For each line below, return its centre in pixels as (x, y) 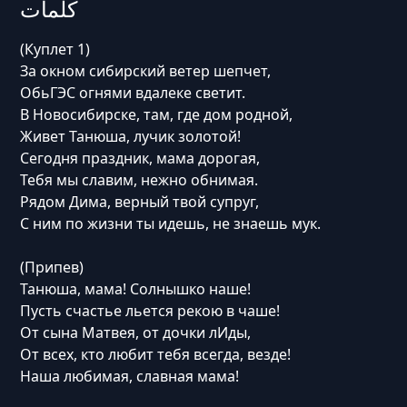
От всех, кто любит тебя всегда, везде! (155, 354)
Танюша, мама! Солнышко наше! (135, 289)
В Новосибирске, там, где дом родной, (156, 114)
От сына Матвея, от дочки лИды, (135, 333)
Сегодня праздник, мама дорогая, (139, 158)
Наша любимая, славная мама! (129, 376)
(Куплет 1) (55, 49)
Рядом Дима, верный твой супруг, (139, 202)
